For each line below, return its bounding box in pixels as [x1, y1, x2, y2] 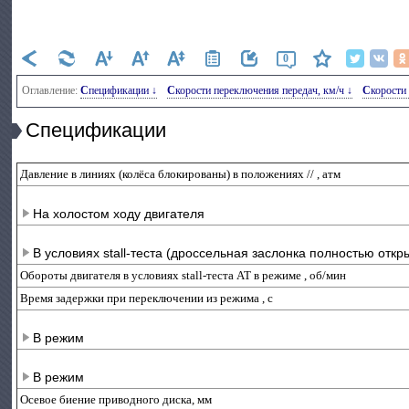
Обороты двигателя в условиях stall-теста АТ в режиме [20, 268, 305, 282]
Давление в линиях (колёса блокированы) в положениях [20, 167, 308, 181]
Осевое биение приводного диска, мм [20, 393, 213, 406]
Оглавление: [22, 84, 81, 97]
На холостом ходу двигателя [33, 206, 205, 221]
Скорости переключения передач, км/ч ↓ [175, 84, 353, 97]
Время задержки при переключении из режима [20, 291, 263, 305]
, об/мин [304, 268, 347, 282]
